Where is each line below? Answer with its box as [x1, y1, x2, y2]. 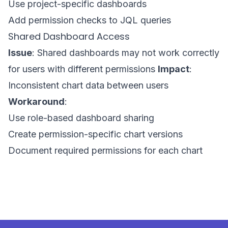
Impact [158, 64, 189, 74]
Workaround [8, 96, 65, 107]
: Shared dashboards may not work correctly [32, 47, 219, 58]
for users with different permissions [8, 64, 158, 74]
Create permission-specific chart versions [8, 129, 183, 139]
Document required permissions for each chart [8, 145, 203, 156]
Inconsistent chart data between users [8, 80, 168, 91]
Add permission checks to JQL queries [8, 15, 171, 25]
